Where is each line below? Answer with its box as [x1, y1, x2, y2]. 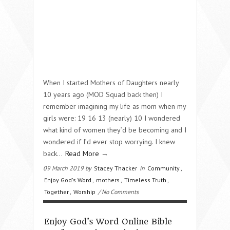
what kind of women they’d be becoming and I [43, 125, 186, 135]
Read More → [65, 148, 108, 158]
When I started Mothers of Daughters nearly [43, 78, 179, 87]
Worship [73, 187, 95, 196]
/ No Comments [97, 187, 139, 196]
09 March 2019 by [43, 164, 93, 172]
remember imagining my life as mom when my [43, 101, 186, 111]
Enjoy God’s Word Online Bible [44, 216, 172, 226]
